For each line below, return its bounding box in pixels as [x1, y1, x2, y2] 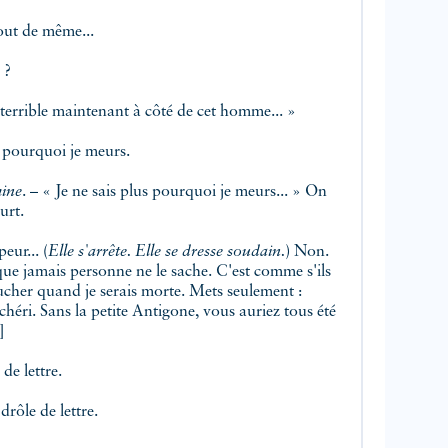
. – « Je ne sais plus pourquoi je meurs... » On [22, 184, 305, 201]
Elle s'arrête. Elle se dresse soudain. [48, 244, 285, 261]
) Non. [285, 244, 329, 261]
